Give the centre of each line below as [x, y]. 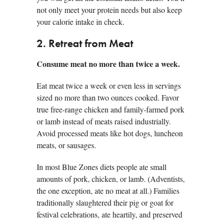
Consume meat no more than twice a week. [108, 64]
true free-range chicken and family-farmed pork [111, 110]
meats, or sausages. [66, 145]
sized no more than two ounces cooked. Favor [108, 98]
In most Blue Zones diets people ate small [102, 167]
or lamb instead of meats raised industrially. [104, 121]
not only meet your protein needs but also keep [109, 10]
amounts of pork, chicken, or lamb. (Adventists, [111, 179]
